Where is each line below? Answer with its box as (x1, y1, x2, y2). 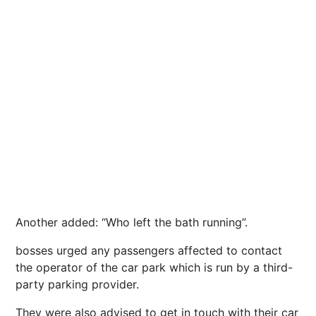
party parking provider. (16, 277, 139, 292)
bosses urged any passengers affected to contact (16, 243, 282, 258)
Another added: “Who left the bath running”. (16, 215, 248, 230)
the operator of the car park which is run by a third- (16, 260, 293, 275)
